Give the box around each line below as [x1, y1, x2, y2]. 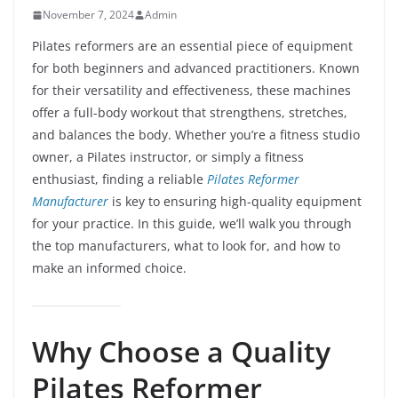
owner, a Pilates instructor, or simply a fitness [32, 148, 304, 165]
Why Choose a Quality [32, 332, 330, 370]
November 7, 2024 [43, 7, 134, 22]
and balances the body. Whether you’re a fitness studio [32, 126, 360, 143]
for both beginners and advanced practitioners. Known [32, 60, 360, 76]
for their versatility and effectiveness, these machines [32, 82, 351, 99]
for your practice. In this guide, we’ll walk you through [32, 215, 352, 232]
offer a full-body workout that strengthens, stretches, [32, 104, 347, 121]
